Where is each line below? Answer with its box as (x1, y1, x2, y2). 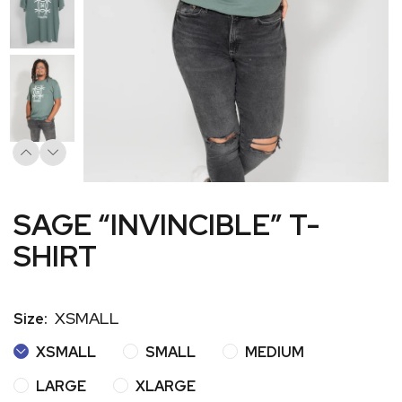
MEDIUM (242, 343, 304, 363)
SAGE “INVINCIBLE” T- (13, 205, 319, 245)
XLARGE (133, 377, 196, 397)
